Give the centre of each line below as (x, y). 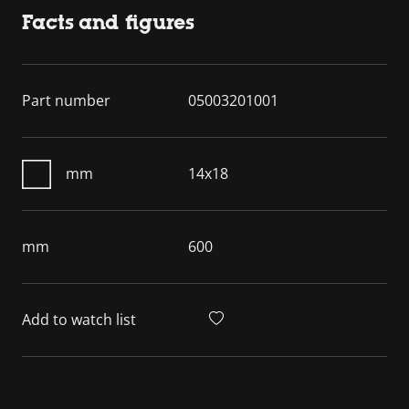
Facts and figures (108, 22)
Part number (66, 100)
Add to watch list (79, 320)
